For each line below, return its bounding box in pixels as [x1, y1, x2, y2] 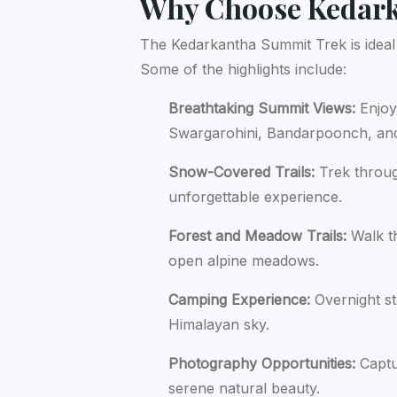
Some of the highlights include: [140, 60, 347, 79]
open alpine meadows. [168, 252, 320, 270]
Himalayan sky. [168, 315, 270, 334]
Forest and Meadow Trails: [168, 227, 347, 245]
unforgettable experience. [168, 188, 343, 206]
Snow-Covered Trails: [168, 163, 315, 182]
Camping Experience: [168, 291, 311, 309]
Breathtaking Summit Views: [168, 99, 356, 118]
